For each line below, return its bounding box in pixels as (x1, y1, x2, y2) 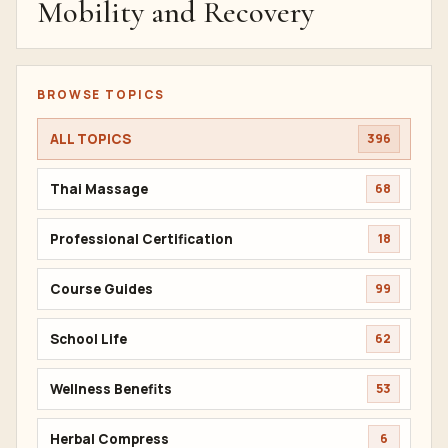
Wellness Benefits (50, 379, 172, 398)
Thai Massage (50, 179, 148, 198)
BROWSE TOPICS (37, 86, 165, 103)
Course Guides (50, 279, 153, 298)
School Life (50, 329, 127, 348)
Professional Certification (50, 229, 233, 248)
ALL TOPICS (50, 129, 131, 148)
